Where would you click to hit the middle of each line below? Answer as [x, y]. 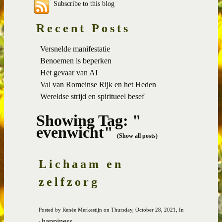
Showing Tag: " [89, 120]
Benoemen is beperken [76, 60]
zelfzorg [69, 182]
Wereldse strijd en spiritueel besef [92, 96]
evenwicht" [77, 132]
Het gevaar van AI [69, 72]
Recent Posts [83, 28]
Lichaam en [81, 164]
